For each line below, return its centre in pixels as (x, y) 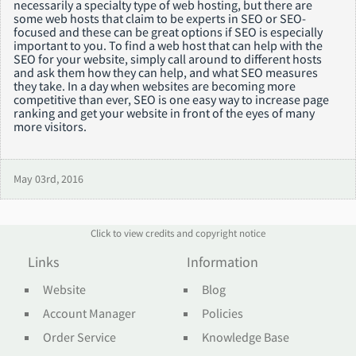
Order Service (80, 337)
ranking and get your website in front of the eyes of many (164, 112)
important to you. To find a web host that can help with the (168, 45)
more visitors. (50, 126)
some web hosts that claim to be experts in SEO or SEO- (160, 18)
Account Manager (90, 313)
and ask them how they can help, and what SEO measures (166, 72)
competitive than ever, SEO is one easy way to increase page (171, 99)
